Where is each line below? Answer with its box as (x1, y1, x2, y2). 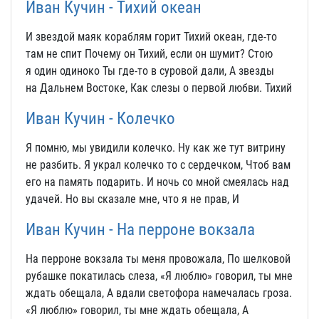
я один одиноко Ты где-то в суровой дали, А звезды (26, 64, 274, 78)
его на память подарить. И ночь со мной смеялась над (26, 175, 289, 189)
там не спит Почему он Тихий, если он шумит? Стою (26, 47, 273, 61)
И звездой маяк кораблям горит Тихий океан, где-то (26, 30, 277, 43)
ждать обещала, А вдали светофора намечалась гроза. (26, 286, 292, 300)
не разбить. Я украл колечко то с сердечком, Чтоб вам (26, 158, 291, 172)
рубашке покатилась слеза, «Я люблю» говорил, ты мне (26, 269, 293, 283)
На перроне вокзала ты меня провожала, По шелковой (26, 252, 291, 266)
